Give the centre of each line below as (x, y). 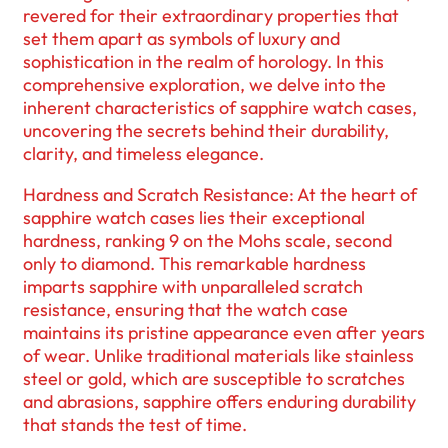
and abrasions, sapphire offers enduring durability (219, 402)
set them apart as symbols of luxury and (181, 39)
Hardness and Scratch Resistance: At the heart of (220, 195)
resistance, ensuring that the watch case (185, 310)
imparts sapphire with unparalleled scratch (193, 287)
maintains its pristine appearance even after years (224, 333)
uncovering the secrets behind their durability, (206, 131)
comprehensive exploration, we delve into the (204, 85)
